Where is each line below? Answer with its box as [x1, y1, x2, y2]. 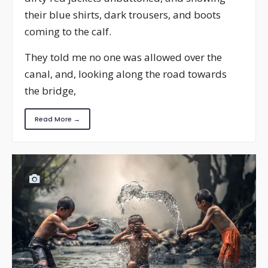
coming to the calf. [25, 24, 111, 38]
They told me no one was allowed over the [25, 50, 222, 64]
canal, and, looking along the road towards [25, 66, 227, 81]
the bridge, [25, 83, 76, 98]
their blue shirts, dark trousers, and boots [25, 7, 221, 22]
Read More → [35, 114, 80, 124]
